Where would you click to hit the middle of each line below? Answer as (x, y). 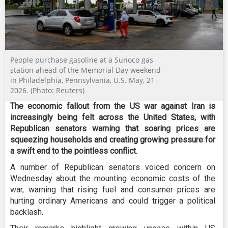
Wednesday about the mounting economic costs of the (113, 179)
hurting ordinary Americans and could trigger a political (113, 201)
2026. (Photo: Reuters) (47, 91)
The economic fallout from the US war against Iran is (113, 106)
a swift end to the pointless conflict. (74, 151)
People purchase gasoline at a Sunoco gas (82, 60)
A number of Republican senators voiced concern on (113, 167)
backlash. (27, 212)
